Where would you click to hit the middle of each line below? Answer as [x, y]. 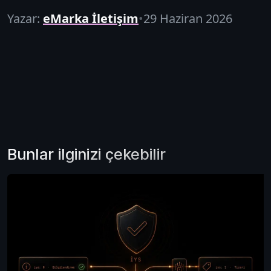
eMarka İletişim [91, 18]
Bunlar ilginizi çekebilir [87, 154]
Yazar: [24, 18]
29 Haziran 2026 [188, 18]
